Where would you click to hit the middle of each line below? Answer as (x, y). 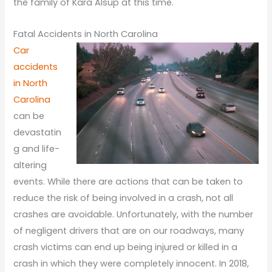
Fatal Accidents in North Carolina (87, 34)
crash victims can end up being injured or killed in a (126, 247)
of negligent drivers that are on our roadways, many (129, 230)
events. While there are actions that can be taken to (128, 181)
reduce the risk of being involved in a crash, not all (124, 198)
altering (30, 165)
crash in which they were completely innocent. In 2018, (131, 263)
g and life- (37, 148)
